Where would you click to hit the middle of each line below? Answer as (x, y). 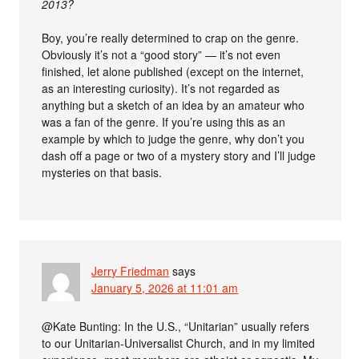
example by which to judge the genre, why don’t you (173, 138)
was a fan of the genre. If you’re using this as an (164, 121)
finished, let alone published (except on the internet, (173, 71)
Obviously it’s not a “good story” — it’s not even (161, 54)
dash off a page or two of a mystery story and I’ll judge (179, 155)
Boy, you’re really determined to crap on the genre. (171, 37)
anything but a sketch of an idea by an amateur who (173, 105)
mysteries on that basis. (102, 172)
